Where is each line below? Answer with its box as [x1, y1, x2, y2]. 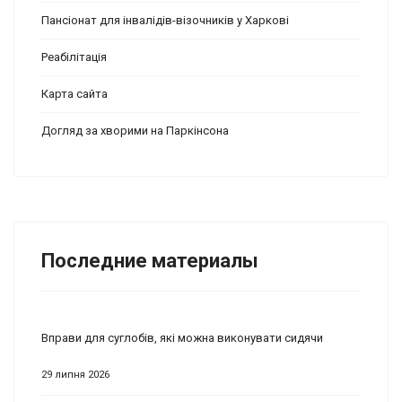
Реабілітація [41, 49, 107, 64]
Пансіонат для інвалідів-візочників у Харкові [41, 13, 289, 27]
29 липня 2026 [41, 368, 109, 380]
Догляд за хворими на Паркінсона [41, 123, 229, 137]
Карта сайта [41, 86, 108, 100]
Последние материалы [41, 249, 258, 272]
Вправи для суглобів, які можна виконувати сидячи [41, 330, 323, 345]
